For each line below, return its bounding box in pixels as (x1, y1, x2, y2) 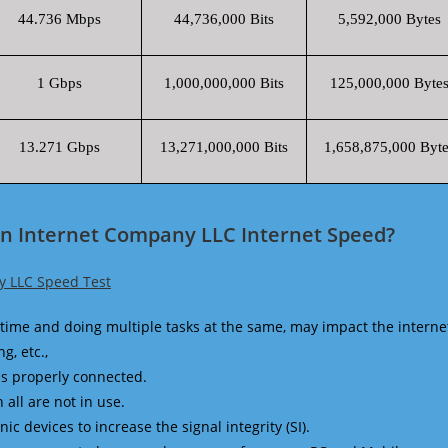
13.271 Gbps (18, 139, 100, 155)
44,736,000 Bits (174, 11, 274, 27)
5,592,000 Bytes (337, 11, 441, 27)
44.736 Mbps (17, 11, 101, 27)
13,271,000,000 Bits (160, 139, 288, 155)
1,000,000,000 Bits (164, 75, 284, 91)
